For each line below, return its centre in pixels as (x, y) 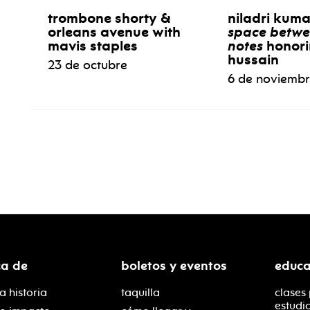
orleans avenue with (114, 32)
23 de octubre (88, 65)
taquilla (141, 293)
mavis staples (93, 46)
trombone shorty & (109, 18)
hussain (253, 60)
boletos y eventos (174, 266)
